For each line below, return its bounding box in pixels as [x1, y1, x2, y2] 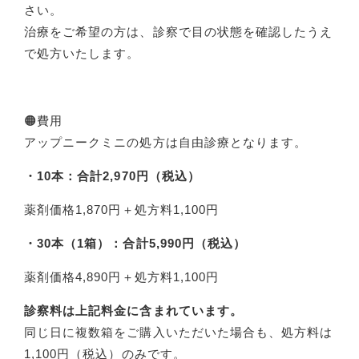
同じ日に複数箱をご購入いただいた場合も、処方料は [24, 325, 333, 339]
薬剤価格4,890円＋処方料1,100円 [24, 270, 219, 284]
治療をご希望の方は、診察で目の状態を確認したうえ [24, 25, 333, 38]
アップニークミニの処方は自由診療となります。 [24, 135, 308, 149]
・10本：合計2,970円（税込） [24, 169, 208, 183]
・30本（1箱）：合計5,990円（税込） [24, 236, 247, 250]
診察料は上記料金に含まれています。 [24, 304, 243, 317]
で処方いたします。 [24, 46, 140, 60]
